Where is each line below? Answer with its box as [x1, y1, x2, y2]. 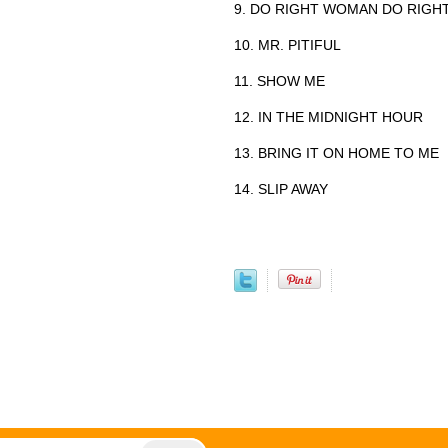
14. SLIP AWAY [234, 180, 328, 197]
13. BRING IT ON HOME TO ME [234, 144, 439, 161]
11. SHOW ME [234, 72, 325, 89]
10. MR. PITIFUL [234, 36, 341, 53]
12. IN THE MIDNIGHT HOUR [234, 108, 423, 125]
